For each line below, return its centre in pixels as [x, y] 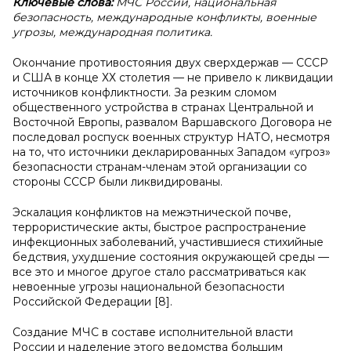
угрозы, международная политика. [112, 32]
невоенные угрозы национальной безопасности [148, 287]
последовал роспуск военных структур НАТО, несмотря [171, 137]
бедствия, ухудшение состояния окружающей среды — [171, 257]
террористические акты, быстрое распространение [159, 227]
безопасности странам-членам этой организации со [160, 167]
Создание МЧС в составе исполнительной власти [153, 332]
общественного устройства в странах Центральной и [163, 107]
